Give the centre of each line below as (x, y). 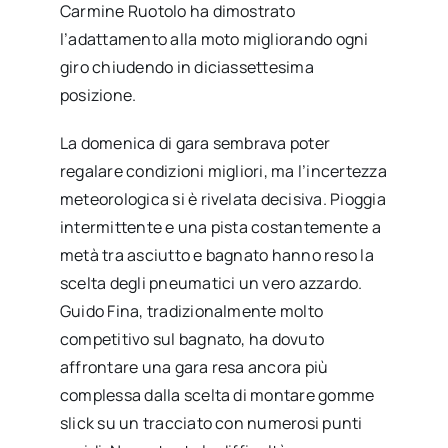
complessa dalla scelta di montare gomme (217, 395)
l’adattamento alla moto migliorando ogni (214, 39)
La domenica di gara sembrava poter (195, 143)
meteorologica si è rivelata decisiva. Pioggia (222, 199)
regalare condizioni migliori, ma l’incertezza (223, 171)
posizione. (98, 95)
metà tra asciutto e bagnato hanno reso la (216, 255)
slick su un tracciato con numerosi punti (211, 423)
